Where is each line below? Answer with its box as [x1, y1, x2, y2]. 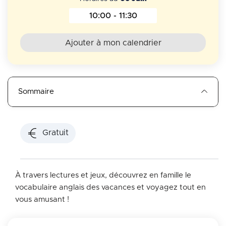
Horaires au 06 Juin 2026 [112, 15, 213, 24]
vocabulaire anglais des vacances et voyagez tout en [15, 183, 206, 191]
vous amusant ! [15, 195, 69, 203]
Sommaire [18, 87, 54, 95]
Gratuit [42, 129, 69, 137]
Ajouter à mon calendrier [65, 38, 161, 47]
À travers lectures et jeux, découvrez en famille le [15, 171, 191, 179]
